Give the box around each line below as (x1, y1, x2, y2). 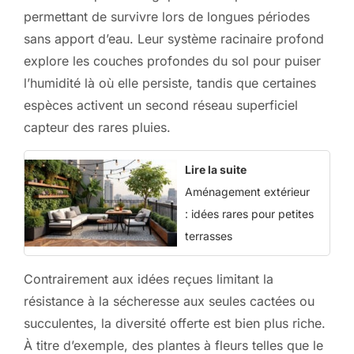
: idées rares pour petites (185, 206, 314, 220)
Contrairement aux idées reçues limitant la (24, 270, 273, 287)
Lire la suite (185, 162, 247, 176)
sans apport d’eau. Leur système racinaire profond (24, 30, 324, 47)
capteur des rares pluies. (24, 119, 171, 135)
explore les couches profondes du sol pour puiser (24, 52, 321, 69)
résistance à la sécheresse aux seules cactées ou (24, 292, 314, 309)
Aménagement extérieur (185, 184, 310, 198)
